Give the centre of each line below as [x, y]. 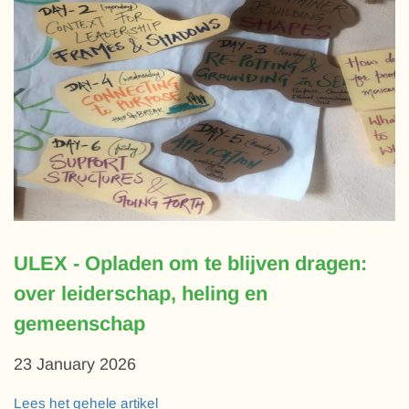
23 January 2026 [75, 364]
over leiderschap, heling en [141, 293]
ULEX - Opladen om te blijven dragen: [190, 263]
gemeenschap [79, 323]
